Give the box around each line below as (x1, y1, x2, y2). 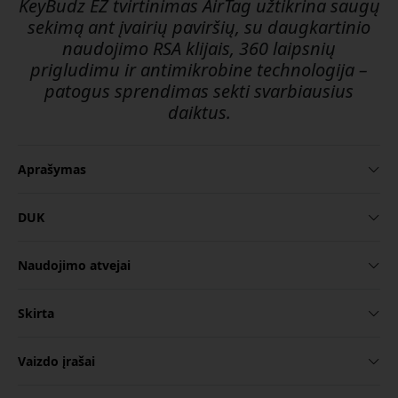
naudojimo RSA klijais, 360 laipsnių (62, 36, 336, 61)
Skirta (18, 305, 54, 322)
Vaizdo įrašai (18, 353, 95, 370)
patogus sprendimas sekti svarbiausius (44, 79, 354, 104)
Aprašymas (18, 161, 86, 179)
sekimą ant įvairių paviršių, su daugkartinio (28, 15, 370, 40)
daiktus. (167, 100, 231, 125)
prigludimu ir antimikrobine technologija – (30, 58, 368, 83)
